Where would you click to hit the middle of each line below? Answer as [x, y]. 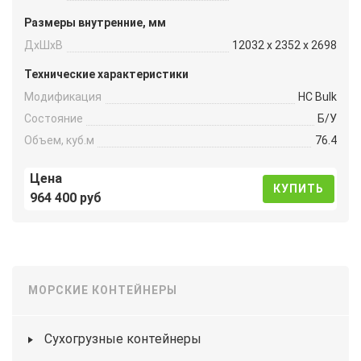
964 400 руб [66, 198]
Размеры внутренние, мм [95, 23]
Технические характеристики [106, 75]
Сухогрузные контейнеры [123, 339]
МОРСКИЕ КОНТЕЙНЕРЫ [103, 290]
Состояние [54, 119]
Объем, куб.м [59, 140]
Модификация [63, 97]
